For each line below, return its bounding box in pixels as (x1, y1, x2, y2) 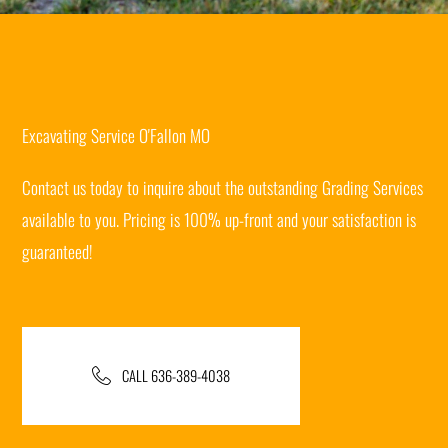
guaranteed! (22, 237, 93, 264)
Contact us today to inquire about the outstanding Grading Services (22, 173, 424, 200)
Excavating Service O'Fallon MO (22, 121, 211, 148)
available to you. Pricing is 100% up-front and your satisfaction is (22, 205, 417, 232)
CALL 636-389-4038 (122, 364, 231, 386)
